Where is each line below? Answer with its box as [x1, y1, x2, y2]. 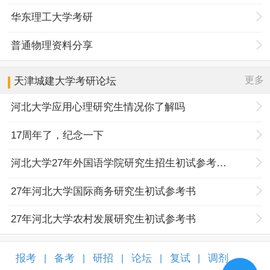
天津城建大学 [14, 75, 76, 87]
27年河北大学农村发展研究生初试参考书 [11, 213, 196, 225]
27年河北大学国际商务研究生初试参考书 [11, 185, 196, 197]
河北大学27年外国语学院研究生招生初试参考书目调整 [216, 157, 227, 169]
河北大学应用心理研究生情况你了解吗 [11, 101, 186, 113]
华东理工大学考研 [11, 11, 93, 24]
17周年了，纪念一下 [11, 129, 104, 141]
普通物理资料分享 [11, 39, 93, 51]
